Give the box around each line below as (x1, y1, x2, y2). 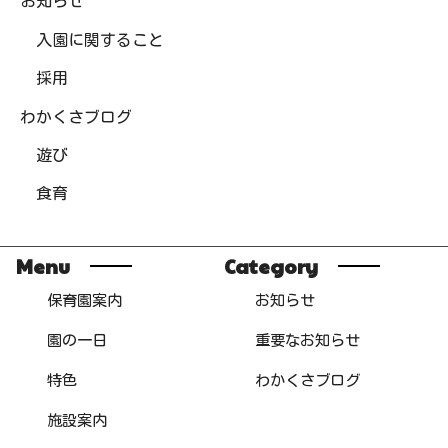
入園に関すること (36, 31, 164, 48)
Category (224, 252, 318, 279)
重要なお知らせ (254, 331, 360, 348)
